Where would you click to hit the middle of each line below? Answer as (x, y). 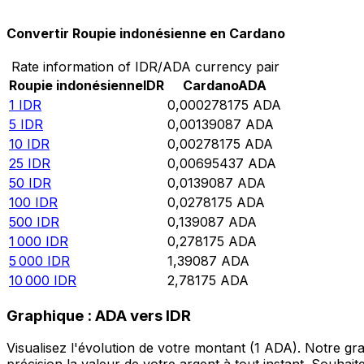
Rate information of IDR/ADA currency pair (145, 67)
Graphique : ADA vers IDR (99, 315)
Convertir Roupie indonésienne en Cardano (146, 33)
